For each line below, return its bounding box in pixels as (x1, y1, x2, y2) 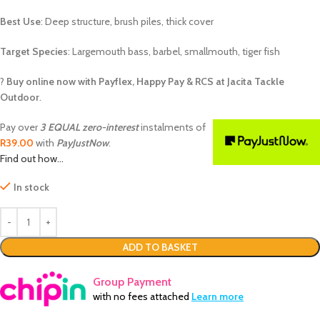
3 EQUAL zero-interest (40, 121, 139, 134)
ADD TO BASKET (122, 241, 198, 254)
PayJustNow (56, 136, 109, 150)
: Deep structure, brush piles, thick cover (41, 15, 214, 29)
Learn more (191, 290, 244, 304)
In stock (14, 181, 49, 194)
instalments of (139, 121, 206, 134)
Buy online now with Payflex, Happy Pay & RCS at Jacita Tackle (6, 75, 284, 89)
